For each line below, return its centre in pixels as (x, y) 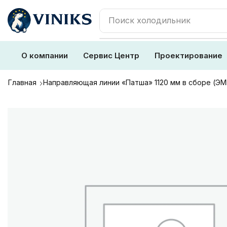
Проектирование (188, 55)
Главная (22, 82)
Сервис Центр (111, 55)
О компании (45, 55)
